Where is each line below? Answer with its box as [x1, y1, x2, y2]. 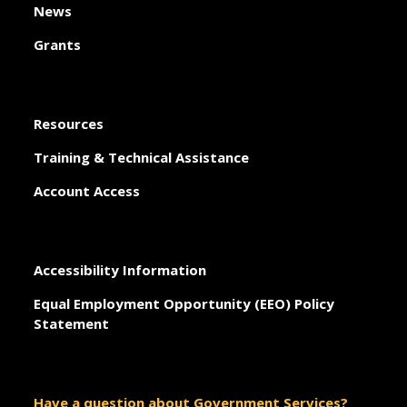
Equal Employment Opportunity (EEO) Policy [34, 293, 335, 313]
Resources [34, 114, 104, 133]
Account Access [34, 181, 141, 200]
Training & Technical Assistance [34, 147, 250, 166]
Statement [34, 313, 110, 333]
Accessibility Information [34, 260, 207, 279]
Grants [34, 35, 82, 54]
